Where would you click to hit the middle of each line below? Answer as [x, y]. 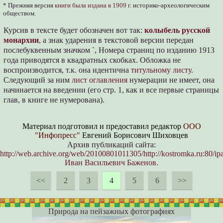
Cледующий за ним [38, 80]
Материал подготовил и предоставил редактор [103, 126]
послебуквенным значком [48, 50]
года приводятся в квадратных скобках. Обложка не [92, 60]
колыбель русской [177, 30]
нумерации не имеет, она [171, 80]
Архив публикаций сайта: [111, 145]
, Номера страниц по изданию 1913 [155, 50]
